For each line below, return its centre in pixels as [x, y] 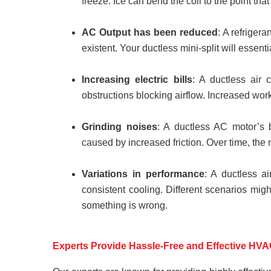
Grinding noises [119, 126]
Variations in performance [143, 174]
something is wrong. [125, 205]
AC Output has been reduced [150, 32]
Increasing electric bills [137, 79]
